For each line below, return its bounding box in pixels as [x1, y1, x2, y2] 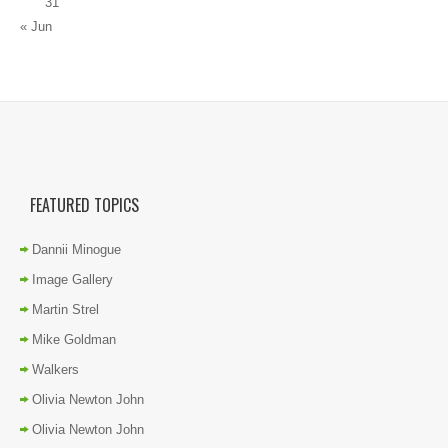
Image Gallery [32, 271, 113, 287]
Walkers [32, 361, 79, 377]
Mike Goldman [32, 331, 116, 347]
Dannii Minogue [32, 241, 121, 257]
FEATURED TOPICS [30, 192, 139, 217]
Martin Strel [32, 301, 99, 317]
